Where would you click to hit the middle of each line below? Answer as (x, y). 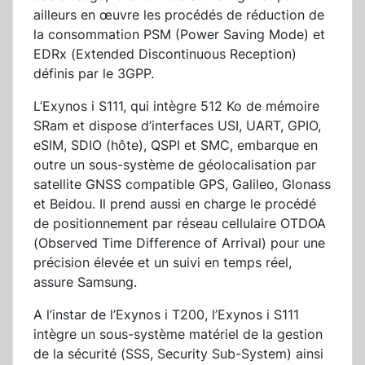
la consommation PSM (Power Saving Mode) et (179, 35)
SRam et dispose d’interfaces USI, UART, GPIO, (177, 126)
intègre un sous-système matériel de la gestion (178, 334)
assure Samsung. (85, 282)
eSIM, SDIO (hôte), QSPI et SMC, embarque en (176, 145)
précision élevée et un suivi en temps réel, (163, 263)
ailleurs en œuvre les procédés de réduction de (179, 15)
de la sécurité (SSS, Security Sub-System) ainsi (178, 354)
